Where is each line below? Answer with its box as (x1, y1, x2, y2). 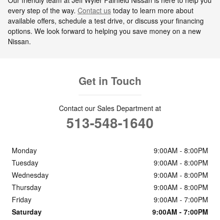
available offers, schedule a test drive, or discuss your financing (8, 15, 204, 26)
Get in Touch (79, 73, 141, 88)
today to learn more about (111, 5, 193, 15)
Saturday (12, 206, 42, 217)
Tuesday (12, 157, 38, 167)
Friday (12, 194, 31, 204)
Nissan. (8, 36, 31, 46)
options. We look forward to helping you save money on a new (8, 26, 201, 36)
